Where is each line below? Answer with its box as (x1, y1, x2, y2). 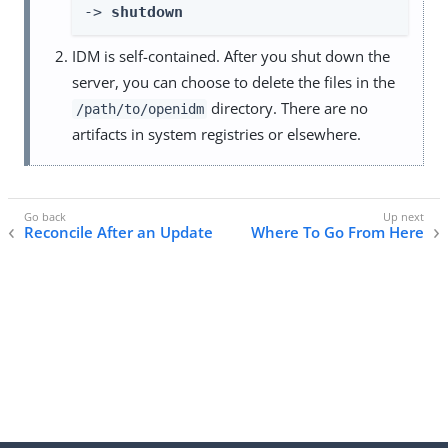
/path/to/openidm (75, 101, 204, 117)
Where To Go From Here (251, 222, 424, 243)
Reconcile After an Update (24, 222, 213, 243)
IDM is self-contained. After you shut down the (72, 46, 390, 66)
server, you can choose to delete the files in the (72, 72, 395, 92)
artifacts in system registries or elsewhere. (72, 124, 361, 144)
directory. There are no (207, 98, 369, 118)
